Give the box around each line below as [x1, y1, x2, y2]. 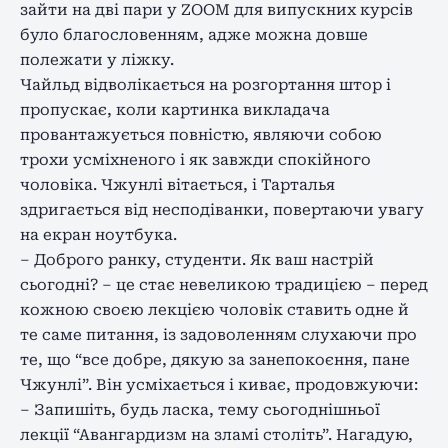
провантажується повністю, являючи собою [20, 125, 382, 144]
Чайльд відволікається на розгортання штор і [20, 75, 391, 94]
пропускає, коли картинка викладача [20, 100, 330, 119]
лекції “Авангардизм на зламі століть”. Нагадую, [20, 425, 413, 444]
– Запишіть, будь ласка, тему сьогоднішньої [20, 400, 380, 419]
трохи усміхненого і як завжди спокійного [20, 150, 371, 169]
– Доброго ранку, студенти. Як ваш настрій [20, 250, 374, 269]
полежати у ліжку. [20, 50, 174, 69]
